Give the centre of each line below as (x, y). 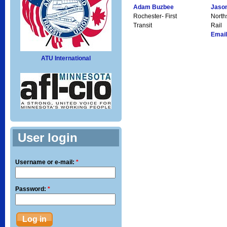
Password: (31, 189)
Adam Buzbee (154, 7)
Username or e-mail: (46, 162)
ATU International (66, 59)
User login (48, 138)
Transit (143, 26)
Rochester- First (155, 16)
